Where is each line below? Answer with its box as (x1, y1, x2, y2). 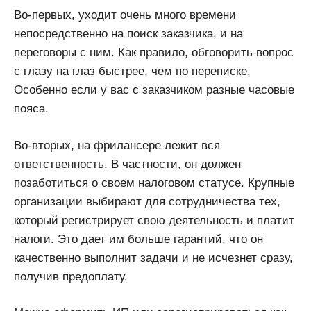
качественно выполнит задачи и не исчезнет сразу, (14, 251, 293, 264)
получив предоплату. (14, 269, 128, 283)
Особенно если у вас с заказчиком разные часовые (14, 83, 294, 97)
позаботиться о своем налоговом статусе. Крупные (14, 176, 294, 190)
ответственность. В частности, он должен (14, 157, 241, 171)
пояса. (14, 102, 49, 116)
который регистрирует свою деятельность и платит (14, 213, 294, 227)
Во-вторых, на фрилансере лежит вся (14, 138, 220, 152)
